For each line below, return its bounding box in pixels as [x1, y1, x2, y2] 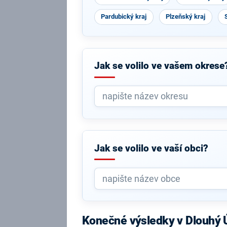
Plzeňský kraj [166, 13, 206, 20]
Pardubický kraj [101, 13, 147, 20]
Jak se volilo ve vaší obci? [94, 142, 208, 154]
